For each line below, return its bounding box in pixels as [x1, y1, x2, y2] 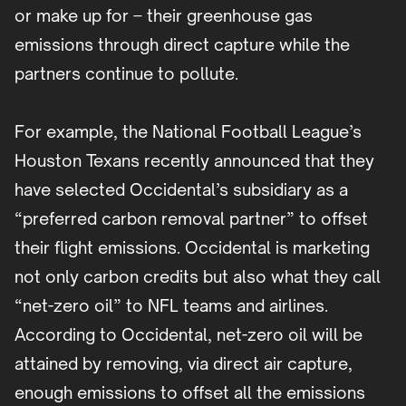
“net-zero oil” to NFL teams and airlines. [14, 295, 328, 316]
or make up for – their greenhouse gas [14, 5, 313, 26]
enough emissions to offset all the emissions [14, 382, 365, 403]
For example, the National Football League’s [14, 121, 362, 142]
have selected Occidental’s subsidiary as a [14, 179, 348, 200]
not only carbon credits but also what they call [14, 266, 381, 287]
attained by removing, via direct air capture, [14, 353, 353, 374]
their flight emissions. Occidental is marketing [14, 237, 370, 258]
